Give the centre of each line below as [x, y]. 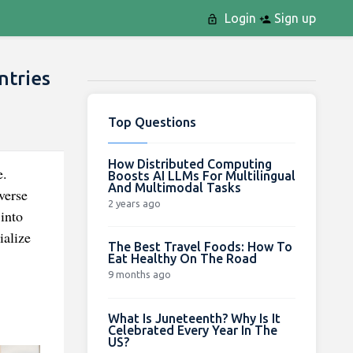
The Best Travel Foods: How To [200, 246]
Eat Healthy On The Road [182, 258]
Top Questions [152, 121]
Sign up [293, 18]
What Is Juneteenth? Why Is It [194, 318]
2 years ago [134, 203]
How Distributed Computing [190, 163]
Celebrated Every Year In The [192, 330]
